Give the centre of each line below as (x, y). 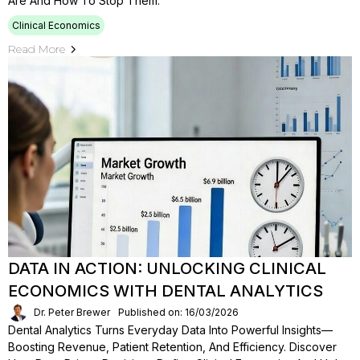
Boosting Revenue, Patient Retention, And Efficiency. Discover (172, 347)
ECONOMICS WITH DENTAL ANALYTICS (166, 291)
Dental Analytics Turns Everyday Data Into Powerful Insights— (170, 330)
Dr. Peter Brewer (72, 312)
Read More (37, 49)
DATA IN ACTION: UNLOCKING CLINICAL (167, 268)
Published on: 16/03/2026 (178, 312)
